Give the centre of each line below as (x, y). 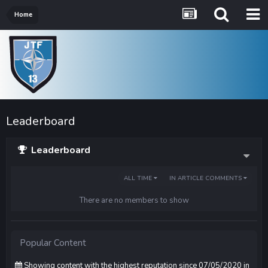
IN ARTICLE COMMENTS (206, 178)
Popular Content (53, 243)
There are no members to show (134, 200)
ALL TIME (139, 178)
